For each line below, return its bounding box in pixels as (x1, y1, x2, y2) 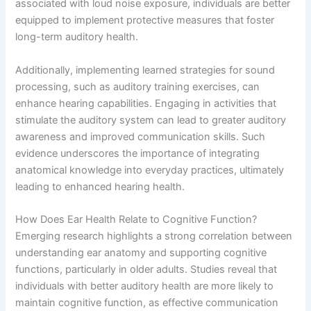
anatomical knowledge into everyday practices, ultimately (15, 163, 285, 176)
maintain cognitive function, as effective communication (15, 296, 279, 309)
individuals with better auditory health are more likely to (15, 279, 274, 292)
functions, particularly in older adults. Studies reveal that (15, 262, 278, 276)
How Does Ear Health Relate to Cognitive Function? (15, 212, 258, 226)
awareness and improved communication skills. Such (15, 130, 266, 143)
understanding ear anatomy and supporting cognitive (15, 246, 267, 259)
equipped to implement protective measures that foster (15, 14, 275, 27)
